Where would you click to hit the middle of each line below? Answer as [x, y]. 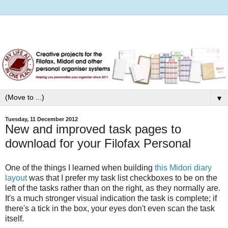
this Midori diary [183, 167]
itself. [15, 218]
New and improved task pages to [93, 129]
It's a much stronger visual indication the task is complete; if [111, 198]
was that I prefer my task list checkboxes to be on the [122, 178]
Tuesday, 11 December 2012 [41, 119]
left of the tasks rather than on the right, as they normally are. [113, 188]
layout [16, 178]
